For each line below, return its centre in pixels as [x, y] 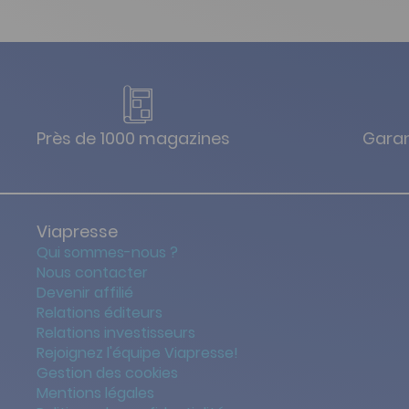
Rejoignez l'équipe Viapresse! [137, 353]
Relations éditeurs [100, 313]
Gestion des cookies [107, 373]
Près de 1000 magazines [133, 138]
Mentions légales [95, 393]
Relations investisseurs [116, 333]
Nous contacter [92, 273]
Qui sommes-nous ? [107, 252]
